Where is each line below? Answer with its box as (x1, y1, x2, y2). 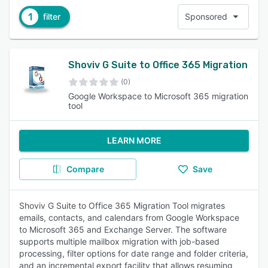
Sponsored (185, 11, 227, 22)
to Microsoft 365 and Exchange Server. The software (19, 224, 227, 234)
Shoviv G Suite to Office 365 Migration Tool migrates (19, 200, 225, 211)
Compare (66, 164, 104, 174)
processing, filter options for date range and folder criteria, (19, 248, 248, 258)
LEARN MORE (106, 135, 162, 145)
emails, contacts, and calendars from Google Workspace (19, 212, 239, 223)
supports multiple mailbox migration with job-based (19, 236, 220, 246)
